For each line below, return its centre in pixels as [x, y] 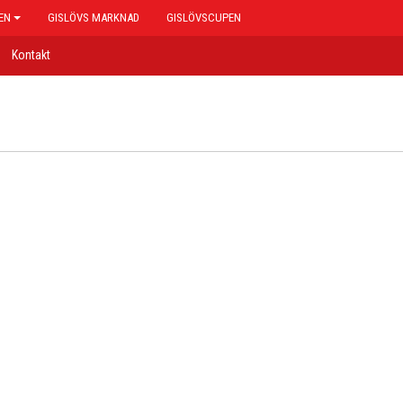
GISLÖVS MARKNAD [94, 18]
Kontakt [31, 55]
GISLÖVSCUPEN [204, 18]
